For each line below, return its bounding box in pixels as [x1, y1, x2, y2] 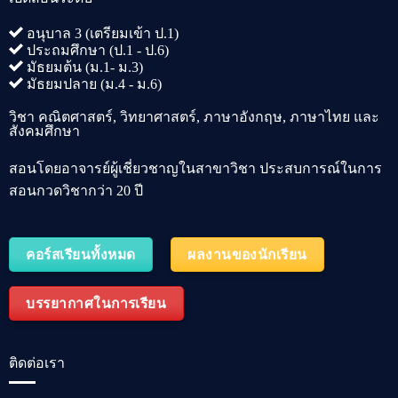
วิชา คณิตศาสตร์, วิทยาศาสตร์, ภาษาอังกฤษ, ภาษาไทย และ [8, 108, 379, 124]
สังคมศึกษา [8, 123, 80, 139]
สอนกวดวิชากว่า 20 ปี [8, 182, 143, 198]
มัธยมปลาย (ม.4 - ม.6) [22, 76, 162, 92]
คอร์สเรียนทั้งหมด [26, 246, 136, 262]
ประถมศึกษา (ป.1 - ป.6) [22, 43, 169, 58]
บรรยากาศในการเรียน [26, 295, 167, 311]
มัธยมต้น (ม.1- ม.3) [22, 60, 143, 75]
